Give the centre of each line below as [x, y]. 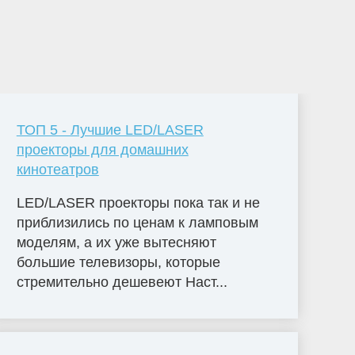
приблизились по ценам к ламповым [137, 222]
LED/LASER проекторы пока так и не [138, 202]
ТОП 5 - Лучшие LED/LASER [110, 130]
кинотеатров [57, 169]
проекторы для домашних [102, 149]
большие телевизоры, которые [118, 262]
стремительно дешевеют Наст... [122, 282]
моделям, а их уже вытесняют [116, 242]
